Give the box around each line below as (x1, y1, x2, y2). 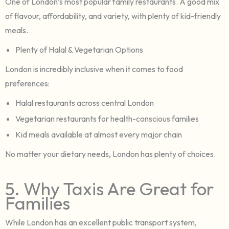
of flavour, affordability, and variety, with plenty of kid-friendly (5, 10, 221, 21)
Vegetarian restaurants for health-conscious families (15, 113, 199, 124)
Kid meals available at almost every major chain (15, 129, 182, 140)
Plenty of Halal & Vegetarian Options (15, 44, 143, 55)
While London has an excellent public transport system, (5, 217, 197, 227)
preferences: (5, 78, 50, 88)
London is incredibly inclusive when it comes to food (5, 63, 183, 74)
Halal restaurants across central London (15, 97, 154, 108)
